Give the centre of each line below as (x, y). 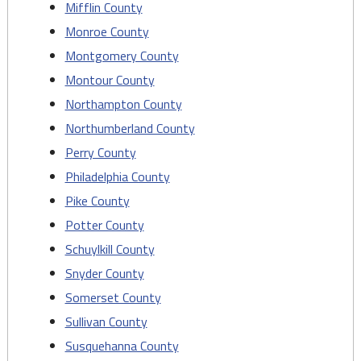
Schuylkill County (110, 249)
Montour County (110, 80)
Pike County (97, 201)
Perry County (100, 152)
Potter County (104, 225)
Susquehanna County (122, 346)
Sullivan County (106, 322)
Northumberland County (130, 128)
